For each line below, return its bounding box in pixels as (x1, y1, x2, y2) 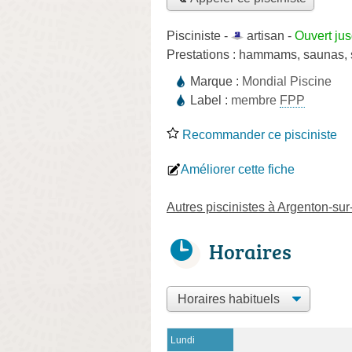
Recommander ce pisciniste (179, 127, 337, 141)
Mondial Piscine (242, 74, 332, 88)
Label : (190, 93, 231, 107)
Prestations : (167, 47, 239, 61)
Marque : (190, 74, 242, 88)
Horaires (209, 236, 291, 266)
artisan (247, 28, 284, 42)
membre (231, 93, 280, 107)
